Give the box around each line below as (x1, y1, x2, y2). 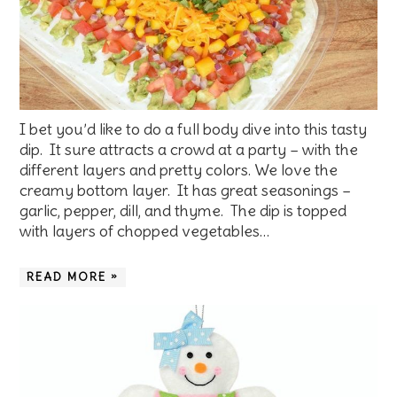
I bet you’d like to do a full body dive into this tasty (19, 118, 368, 139)
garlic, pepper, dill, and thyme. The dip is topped (19, 199, 347, 221)
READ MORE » (27, 269, 120, 284)
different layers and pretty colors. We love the (19, 159, 339, 180)
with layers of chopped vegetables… (19, 220, 270, 241)
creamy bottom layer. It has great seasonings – (19, 179, 352, 200)
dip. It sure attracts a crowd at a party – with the (19, 138, 359, 160)
